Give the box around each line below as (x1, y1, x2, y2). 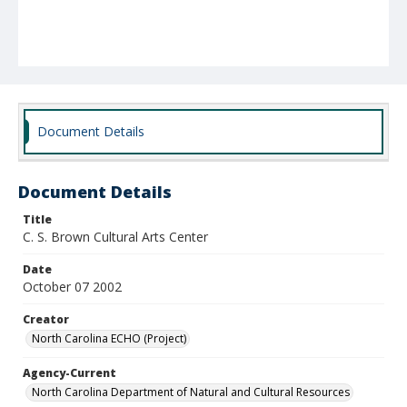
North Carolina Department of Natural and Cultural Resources (32, 384, 350, 400)
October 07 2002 (23, 278, 122, 295)
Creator (23, 312, 69, 327)
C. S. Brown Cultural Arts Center (23, 228, 208, 245)
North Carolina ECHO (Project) (32, 331, 186, 346)
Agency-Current (23, 365, 116, 381)
